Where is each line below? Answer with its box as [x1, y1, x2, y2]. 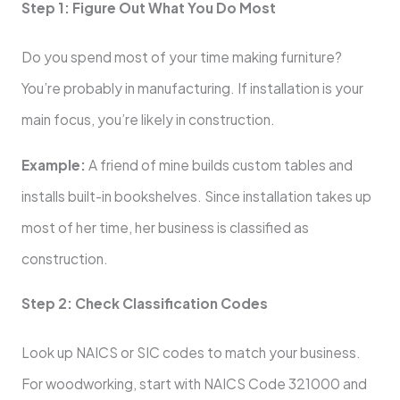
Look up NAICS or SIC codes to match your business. [21, 344, 361, 362]
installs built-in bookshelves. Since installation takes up [21, 187, 371, 204]
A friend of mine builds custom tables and [85, 155, 353, 173]
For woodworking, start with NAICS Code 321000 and [21, 375, 367, 393]
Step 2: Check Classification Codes [21, 295, 268, 312]
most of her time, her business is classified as [21, 218, 309, 236]
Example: [21, 155, 86, 173]
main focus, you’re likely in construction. [21, 111, 275, 129]
